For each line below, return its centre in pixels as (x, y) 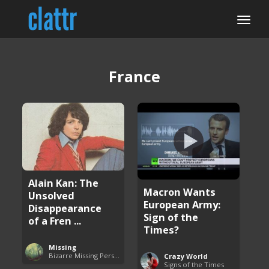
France (134, 76)
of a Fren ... (55, 221)
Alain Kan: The (64, 183)
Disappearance (65, 208)
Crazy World (186, 256)
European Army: (182, 204)
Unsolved (52, 196)
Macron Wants (180, 192)
